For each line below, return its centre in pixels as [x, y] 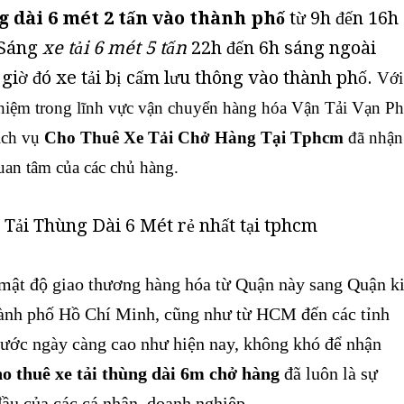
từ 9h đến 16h [342, 18]
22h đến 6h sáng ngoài [281, 48]
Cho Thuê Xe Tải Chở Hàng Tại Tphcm [194, 138]
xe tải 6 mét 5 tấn [115, 48]
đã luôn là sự [329, 374]
